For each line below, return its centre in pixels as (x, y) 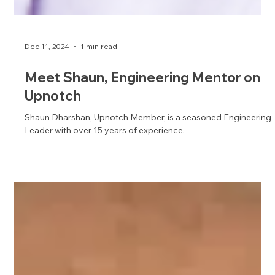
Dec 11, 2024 (47, 204)
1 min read (99, 204)
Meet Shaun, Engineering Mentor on (143, 234)
